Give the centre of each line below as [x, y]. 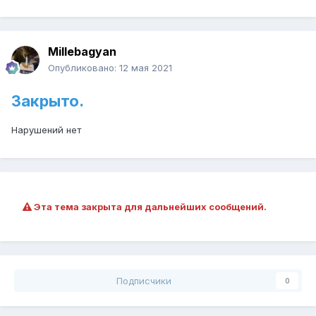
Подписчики [144, 281]
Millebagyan [82, 52]
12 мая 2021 [146, 68]
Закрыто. [48, 101]
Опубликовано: [84, 68]
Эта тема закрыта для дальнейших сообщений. [149, 207]
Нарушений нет [46, 130]
